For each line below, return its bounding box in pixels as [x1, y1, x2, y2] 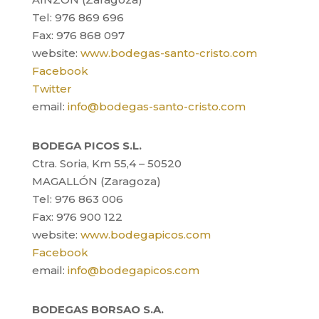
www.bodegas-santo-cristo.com [80, 46, 257, 60]
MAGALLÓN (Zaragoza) [31, 174, 161, 188]
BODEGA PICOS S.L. [31, 139, 142, 152]
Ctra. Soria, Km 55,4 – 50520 [31, 157, 182, 170]
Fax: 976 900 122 [31, 210, 122, 224]
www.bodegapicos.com [80, 228, 211, 241]
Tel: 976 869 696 [31, 11, 124, 24]
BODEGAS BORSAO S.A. [31, 303, 164, 316]
